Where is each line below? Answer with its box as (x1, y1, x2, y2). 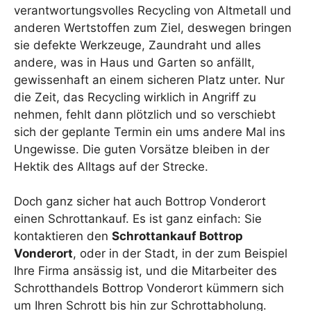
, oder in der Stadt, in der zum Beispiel (73, 246, 287, 260)
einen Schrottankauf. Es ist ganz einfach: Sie (14, 212, 262, 226)
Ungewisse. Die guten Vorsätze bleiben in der (14, 142, 269, 156)
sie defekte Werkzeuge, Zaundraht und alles (14, 37, 261, 52)
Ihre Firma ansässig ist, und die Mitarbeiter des (14, 264, 277, 278)
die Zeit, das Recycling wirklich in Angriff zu (14, 90, 256, 104)
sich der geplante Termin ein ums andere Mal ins (14, 124, 285, 139)
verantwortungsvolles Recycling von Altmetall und (14, 3, 292, 17)
